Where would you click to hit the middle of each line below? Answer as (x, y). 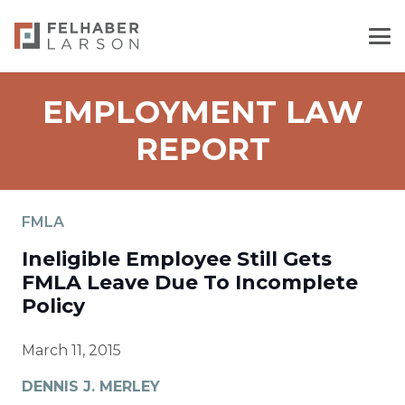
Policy (53, 306)
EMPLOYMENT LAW (202, 112)
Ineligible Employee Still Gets (177, 259)
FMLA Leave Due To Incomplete (190, 283)
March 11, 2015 (71, 350)
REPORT (202, 149)
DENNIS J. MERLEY (91, 386)
